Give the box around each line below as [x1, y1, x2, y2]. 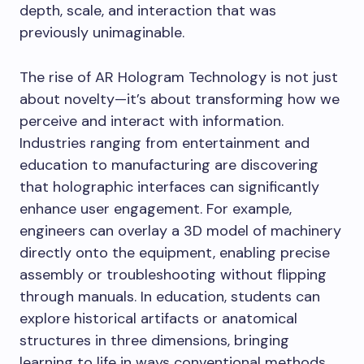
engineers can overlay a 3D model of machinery [19, 221, 341, 240]
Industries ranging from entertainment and [19, 133, 310, 153]
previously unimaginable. [19, 23, 184, 42]
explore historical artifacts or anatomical [19, 309, 297, 328]
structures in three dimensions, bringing [19, 331, 289, 350]
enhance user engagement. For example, [19, 199, 292, 219]
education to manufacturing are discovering [19, 155, 318, 175]
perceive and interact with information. [19, 111, 284, 131]
